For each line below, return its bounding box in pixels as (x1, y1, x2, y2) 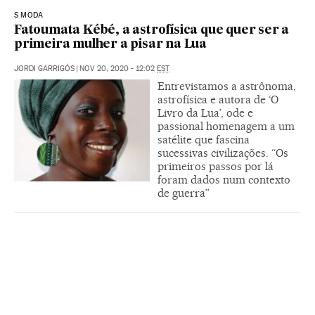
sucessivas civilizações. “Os (157, 146, 288, 160)
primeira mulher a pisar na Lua (14, 38, 207, 51)
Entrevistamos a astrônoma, (157, 79, 296, 93)
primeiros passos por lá (157, 159, 274, 173)
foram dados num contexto (157, 172, 290, 186)
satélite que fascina (157, 132, 250, 146)
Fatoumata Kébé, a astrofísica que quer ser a (14, 24, 290, 37)
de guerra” (157, 186, 210, 200)
